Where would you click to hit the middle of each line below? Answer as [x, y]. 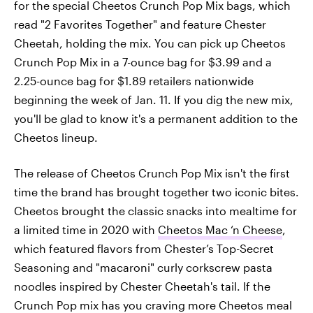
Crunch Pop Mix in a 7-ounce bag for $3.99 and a [143, 62]
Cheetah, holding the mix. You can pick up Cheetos [150, 43]
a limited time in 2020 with [86, 230]
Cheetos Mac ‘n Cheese [220, 230]
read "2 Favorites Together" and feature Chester [140, 24]
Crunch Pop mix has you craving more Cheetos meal [153, 305]
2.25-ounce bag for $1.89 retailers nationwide [134, 81]
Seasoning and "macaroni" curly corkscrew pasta [143, 267]
